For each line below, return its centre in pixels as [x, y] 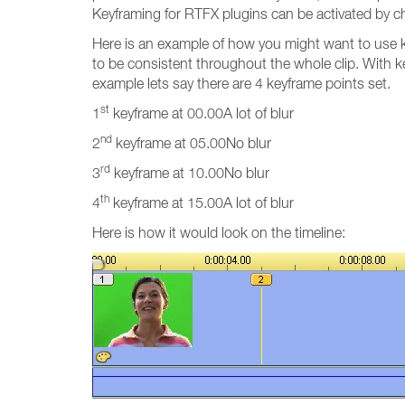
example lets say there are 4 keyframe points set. [241, 83]
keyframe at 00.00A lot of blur [202, 113]
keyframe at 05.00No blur [192, 143]
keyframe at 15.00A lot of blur [202, 202]
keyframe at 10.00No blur [190, 173]
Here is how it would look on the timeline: [219, 232]
